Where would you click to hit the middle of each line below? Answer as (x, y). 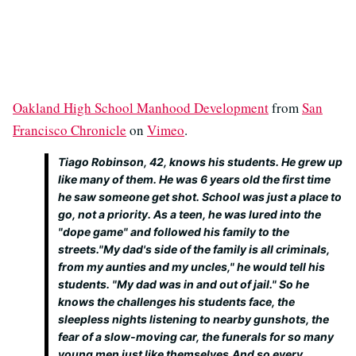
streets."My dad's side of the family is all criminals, (194, 250)
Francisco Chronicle (70, 130)
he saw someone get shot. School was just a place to (200, 197)
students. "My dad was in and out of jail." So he (184, 284)
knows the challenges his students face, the (176, 302)
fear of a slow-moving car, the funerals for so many (196, 337)
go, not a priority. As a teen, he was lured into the (190, 215)
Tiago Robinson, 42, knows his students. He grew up (200, 162)
